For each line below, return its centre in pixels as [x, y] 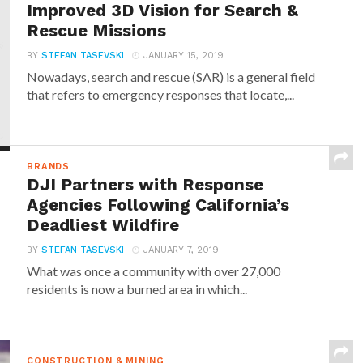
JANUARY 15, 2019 [184, 56]
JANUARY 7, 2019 [181, 250]
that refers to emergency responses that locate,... [161, 94]
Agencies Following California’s [158, 205]
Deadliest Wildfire [103, 225]
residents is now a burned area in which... [137, 289]
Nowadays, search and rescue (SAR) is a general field [171, 77]
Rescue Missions [97, 31]
